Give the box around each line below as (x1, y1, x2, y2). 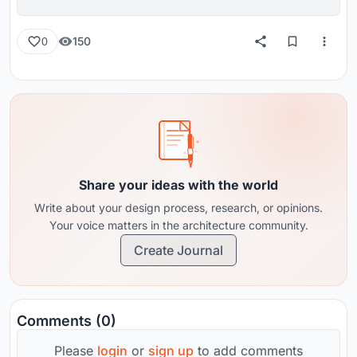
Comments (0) (17, 312, 116, 329)
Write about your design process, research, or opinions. (34, 200, 323, 214)
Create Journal (134, 241, 223, 258)
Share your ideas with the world (79, 176, 278, 193)
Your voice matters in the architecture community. (49, 218, 308, 232)
